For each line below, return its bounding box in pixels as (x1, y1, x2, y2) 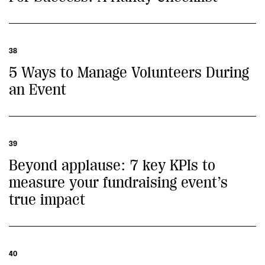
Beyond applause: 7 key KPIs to (9, 157, 215, 174)
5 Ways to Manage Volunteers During (9, 64, 249, 81)
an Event (9, 81, 66, 98)
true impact (9, 191, 85, 208)
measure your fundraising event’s (9, 174, 228, 191)
